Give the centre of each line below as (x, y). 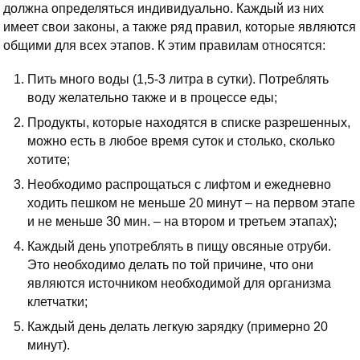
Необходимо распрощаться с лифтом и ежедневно (179, 185)
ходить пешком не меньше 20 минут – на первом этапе (191, 203)
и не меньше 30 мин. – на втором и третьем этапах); (182, 222)
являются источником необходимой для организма (179, 284)
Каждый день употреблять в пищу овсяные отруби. (179, 247)
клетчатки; (57, 302)
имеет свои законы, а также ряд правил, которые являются (180, 27)
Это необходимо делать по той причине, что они (170, 265)
